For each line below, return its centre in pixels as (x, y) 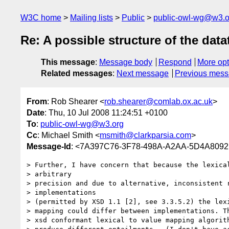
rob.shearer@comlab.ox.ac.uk (158, 101)
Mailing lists (91, 18)
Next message (143, 74)
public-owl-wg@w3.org (82, 124)
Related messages (77, 74)
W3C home (41, 18)
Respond (175, 62)
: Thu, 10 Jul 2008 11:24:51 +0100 (106, 112)
